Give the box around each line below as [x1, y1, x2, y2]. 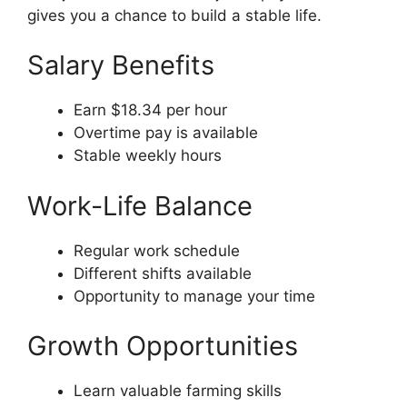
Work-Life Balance [27, 189, 253, 222]
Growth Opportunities [27, 330, 298, 362]
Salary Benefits [27, 49, 214, 82]
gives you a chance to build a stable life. [27, 5, 322, 25]
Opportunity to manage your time [74, 286, 315, 305]
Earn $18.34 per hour [74, 101, 227, 120]
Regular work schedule [74, 241, 240, 260]
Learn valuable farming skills [74, 382, 282, 401]
